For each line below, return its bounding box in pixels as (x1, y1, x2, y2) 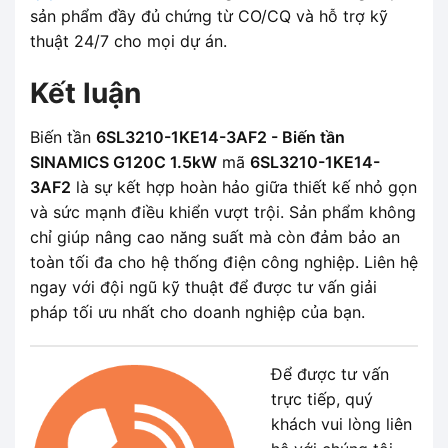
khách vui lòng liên (271, 414, 412, 435)
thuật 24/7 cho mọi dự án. (30, 30, 227, 51)
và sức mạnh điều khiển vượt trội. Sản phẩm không (30, 201, 416, 222)
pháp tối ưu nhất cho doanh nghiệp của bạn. (30, 301, 365, 322)
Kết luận (30, 75, 141, 110)
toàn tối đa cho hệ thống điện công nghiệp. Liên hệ (30, 251, 418, 272)
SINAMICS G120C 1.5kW (30, 151, 217, 172)
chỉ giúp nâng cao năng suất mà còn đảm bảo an (30, 226, 400, 247)
